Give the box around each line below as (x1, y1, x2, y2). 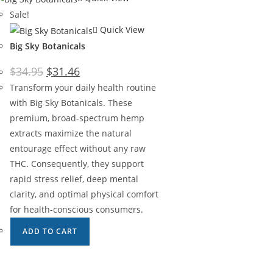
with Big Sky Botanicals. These (10, 96, 132, 108)
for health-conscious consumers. (10, 203, 143, 215)
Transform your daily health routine (10, 81, 156, 93)
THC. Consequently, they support (10, 157, 144, 169)
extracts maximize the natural (10, 127, 132, 139)
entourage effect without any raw (10, 142, 146, 154)
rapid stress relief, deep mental (10, 172, 138, 185)
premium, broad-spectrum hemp (10, 112, 144, 124)
